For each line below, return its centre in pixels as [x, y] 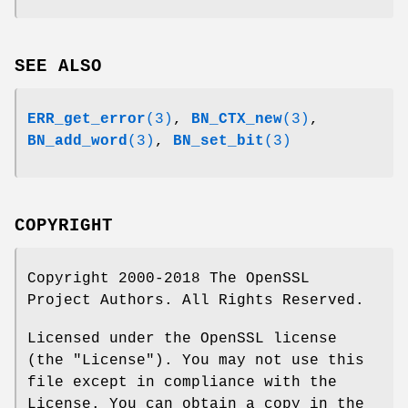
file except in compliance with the [182, 382]
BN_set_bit [219, 142]
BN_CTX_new [237, 120]
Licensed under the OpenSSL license [182, 338]
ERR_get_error [87, 120]
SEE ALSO [58, 67]
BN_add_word [77, 142]
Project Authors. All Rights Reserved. [196, 300]
